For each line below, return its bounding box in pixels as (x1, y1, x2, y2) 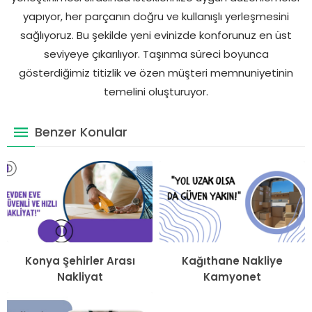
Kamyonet (203, 270, 261, 285)
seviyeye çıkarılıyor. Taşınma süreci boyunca (43, 46, 269, 61)
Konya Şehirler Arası (24, 253, 135, 269)
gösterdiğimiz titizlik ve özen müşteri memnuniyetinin (19, 65, 293, 80)
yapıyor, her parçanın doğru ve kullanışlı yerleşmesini (23, 8, 289, 24)
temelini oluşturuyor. (104, 84, 208, 99)
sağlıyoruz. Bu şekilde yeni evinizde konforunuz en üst (20, 27, 292, 42)
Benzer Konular (35, 123, 127, 141)
